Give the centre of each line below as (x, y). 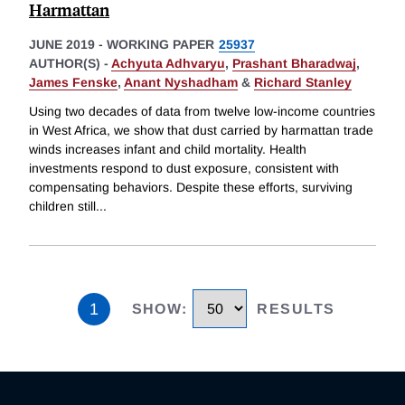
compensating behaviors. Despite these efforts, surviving (191, 188)
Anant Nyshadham (181, 83)
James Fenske (73, 83)
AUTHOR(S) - (70, 64)
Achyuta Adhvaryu (168, 64)
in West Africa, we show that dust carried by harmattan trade (201, 131)
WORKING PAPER (160, 45)
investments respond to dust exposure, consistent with (184, 169)
